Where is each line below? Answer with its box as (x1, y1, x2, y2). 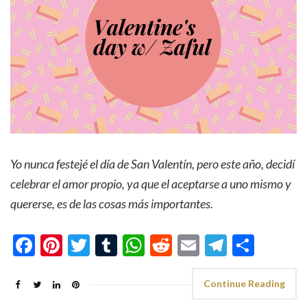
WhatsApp (145, 232, 246, 259)
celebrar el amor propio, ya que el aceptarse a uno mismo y (10, 175, 291, 191)
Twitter (90, 232, 161, 259)
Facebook (35, 232, 125, 259)
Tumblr (117, 232, 185, 259)
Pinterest (62, 232, 149, 259)
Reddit (172, 232, 234, 259)
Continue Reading (204, 278, 285, 290)
